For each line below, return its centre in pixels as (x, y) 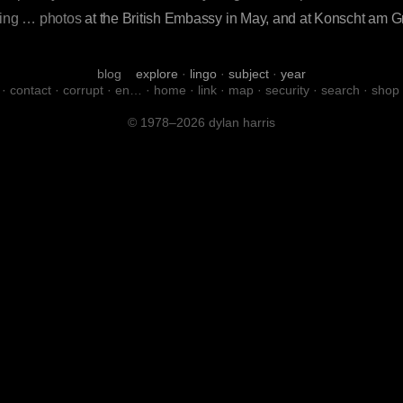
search (340, 90)
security (287, 90)
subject (249, 74)
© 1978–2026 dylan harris (201, 122)
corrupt (83, 90)
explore (157, 74)
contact (31, 90)
